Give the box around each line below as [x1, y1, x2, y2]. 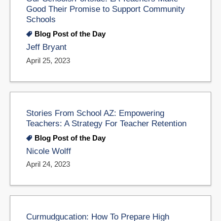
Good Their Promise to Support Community [26, 4, 185, 14]
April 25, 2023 [26, 56, 70, 65]
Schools [26, 15, 56, 24]
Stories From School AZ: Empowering [26, 108, 164, 117]
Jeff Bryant [26, 42, 67, 52]
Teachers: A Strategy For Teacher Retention [26, 118, 186, 128]
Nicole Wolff [26, 146, 71, 156]
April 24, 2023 [26, 160, 70, 169]
